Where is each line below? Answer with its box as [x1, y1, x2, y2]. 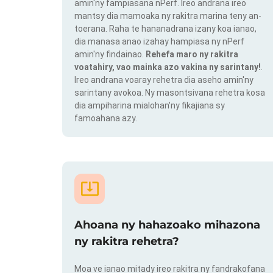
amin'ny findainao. [74, 49, 146, 60]
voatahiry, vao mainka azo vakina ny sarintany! [74, 62, 261, 73]
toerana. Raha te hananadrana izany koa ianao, [74, 24, 257, 34]
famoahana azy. [74, 113, 137, 124]
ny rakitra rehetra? [74, 234, 179, 248]
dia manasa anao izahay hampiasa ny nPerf [74, 37, 244, 47]
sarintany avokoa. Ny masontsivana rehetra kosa [74, 88, 265, 98]
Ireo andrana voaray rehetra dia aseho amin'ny [74, 75, 253, 85]
